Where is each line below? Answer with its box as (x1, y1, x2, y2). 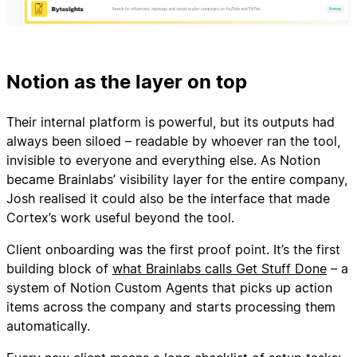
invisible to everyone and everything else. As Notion (6, 152, 320, 168)
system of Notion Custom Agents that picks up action (6, 280, 332, 296)
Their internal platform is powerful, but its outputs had (6, 114, 335, 130)
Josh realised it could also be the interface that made (6, 190, 330, 206)
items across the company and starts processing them (6, 299, 335, 315)
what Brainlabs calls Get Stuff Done (112, 261, 327, 277)
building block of (6, 261, 112, 277)
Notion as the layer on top (6, 70, 247, 94)
